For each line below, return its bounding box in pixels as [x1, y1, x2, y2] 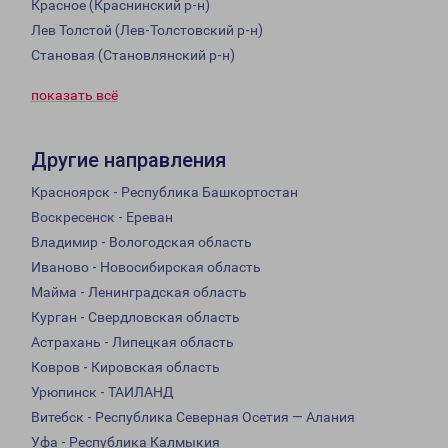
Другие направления [31, 148, 226, 173]
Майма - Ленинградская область [31, 284, 247, 301]
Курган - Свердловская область [31, 309, 240, 326]
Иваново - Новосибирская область [31, 259, 261, 276]
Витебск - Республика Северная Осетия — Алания [31, 409, 355, 426]
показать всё [31, 87, 118, 104]
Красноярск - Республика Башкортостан [31, 184, 298, 201]
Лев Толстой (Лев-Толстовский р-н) [31, 22, 263, 39]
